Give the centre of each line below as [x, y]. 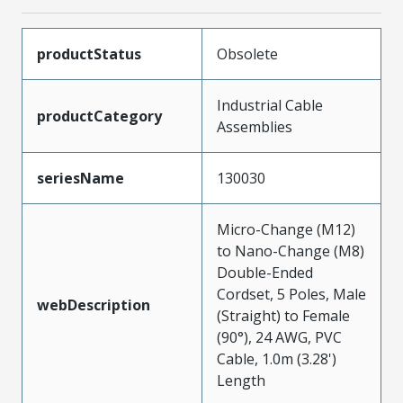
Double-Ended [265, 272]
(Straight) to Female [283, 315]
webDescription [94, 304]
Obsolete [247, 54]
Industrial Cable [270, 105]
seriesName [81, 178]
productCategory [99, 116]
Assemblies [255, 126]
